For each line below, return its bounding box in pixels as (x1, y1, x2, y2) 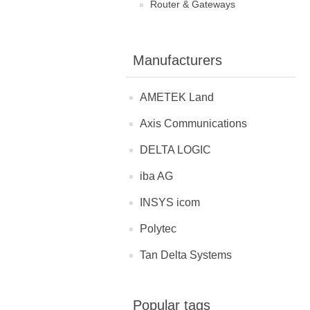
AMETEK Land (140, 91, 214, 103)
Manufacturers (133, 53, 222, 68)
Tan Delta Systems (140, 249, 232, 261)
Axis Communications (140, 118, 247, 129)
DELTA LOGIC (140, 144, 211, 156)
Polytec (140, 223, 176, 235)
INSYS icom (140, 197, 200, 208)
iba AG (140, 170, 173, 182)
